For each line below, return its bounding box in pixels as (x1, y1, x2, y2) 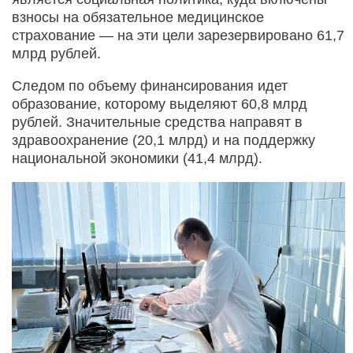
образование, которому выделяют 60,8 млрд (12, 95, 307, 112)
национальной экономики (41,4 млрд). (12, 150, 262, 166)
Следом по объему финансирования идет (12, 77, 288, 94)
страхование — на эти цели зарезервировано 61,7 (12, 27, 344, 43)
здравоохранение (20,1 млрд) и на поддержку (12, 132, 315, 148)
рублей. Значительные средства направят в (12, 113, 303, 130)
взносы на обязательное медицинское (12, 9, 264, 25)
